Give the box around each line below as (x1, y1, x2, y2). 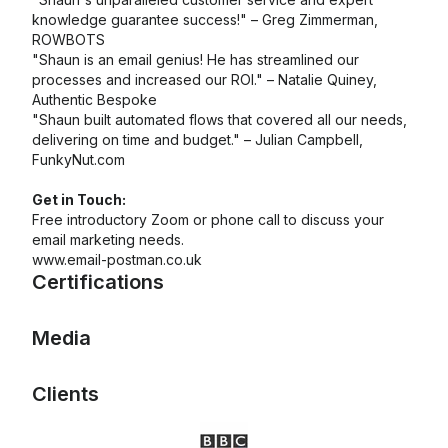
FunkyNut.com (32, 151, 125, 168)
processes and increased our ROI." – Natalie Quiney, (32, 71, 377, 88)
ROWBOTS (32, 31, 105, 48)
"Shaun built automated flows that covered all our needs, (32, 111, 407, 128)
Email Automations (44, 371, 161, 388)
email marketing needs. (32, 231, 184, 248)
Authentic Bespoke (32, 91, 157, 108)
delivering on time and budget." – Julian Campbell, (32, 131, 363, 148)
